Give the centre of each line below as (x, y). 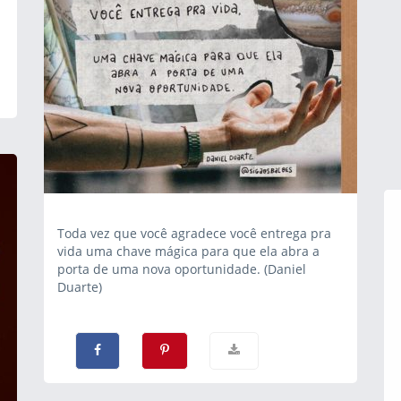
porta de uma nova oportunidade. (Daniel (182, 269)
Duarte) (80, 287)
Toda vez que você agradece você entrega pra (194, 233)
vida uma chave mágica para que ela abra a (188, 251)
